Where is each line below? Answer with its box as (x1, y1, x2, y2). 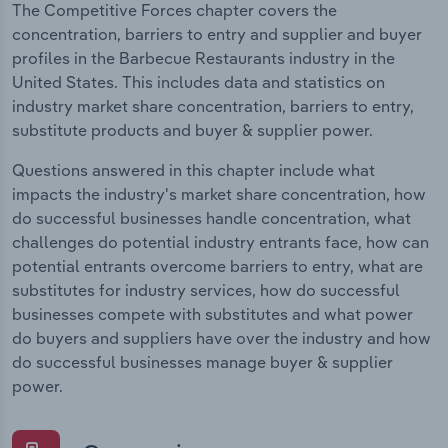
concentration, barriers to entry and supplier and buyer (12, 23, 422, 44)
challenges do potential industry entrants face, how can (12, 231, 429, 252)
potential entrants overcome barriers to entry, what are (12, 255, 423, 276)
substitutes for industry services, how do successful (12, 279, 400, 300)
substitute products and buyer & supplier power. (12, 119, 373, 140)
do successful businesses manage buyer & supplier (12, 351, 393, 372)
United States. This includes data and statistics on (12, 71, 385, 92)
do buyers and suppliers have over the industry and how (12, 327, 431, 348)
